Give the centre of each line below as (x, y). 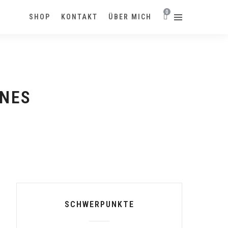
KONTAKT (79, 17)
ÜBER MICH (130, 17)
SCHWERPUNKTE (99, 204)
